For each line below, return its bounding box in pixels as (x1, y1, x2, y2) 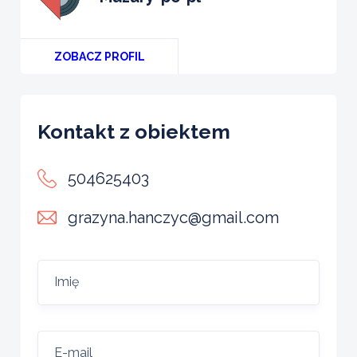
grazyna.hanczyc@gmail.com (68, 207, 279, 227)
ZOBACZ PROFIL (53, 49, 145, 63)
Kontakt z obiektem (37, 119, 230, 143)
